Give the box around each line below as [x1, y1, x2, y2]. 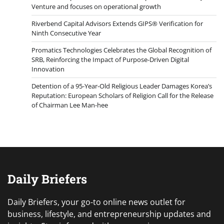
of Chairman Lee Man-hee [31, 100, 108, 109]
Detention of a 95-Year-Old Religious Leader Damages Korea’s [31, 81, 212, 90]
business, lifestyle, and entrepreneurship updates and [7, 208, 211, 219]
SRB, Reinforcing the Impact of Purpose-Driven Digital [31, 54, 189, 64]
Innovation [31, 64, 64, 73]
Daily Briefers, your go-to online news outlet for [7, 196, 185, 207]
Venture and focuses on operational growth [31, 1, 161, 11]
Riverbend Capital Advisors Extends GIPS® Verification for [31, 18, 203, 28]
